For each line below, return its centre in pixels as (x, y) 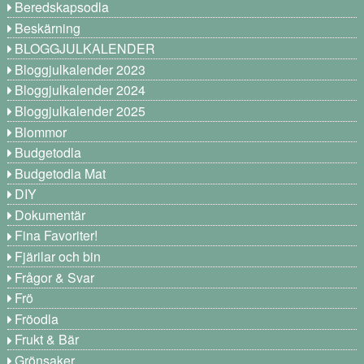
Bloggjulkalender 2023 (80, 69)
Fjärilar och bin (58, 257)
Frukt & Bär (47, 340)
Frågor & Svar (55, 277)
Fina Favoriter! (56, 236)
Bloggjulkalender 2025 (80, 111)
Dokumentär (50, 215)
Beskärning (48, 28)
